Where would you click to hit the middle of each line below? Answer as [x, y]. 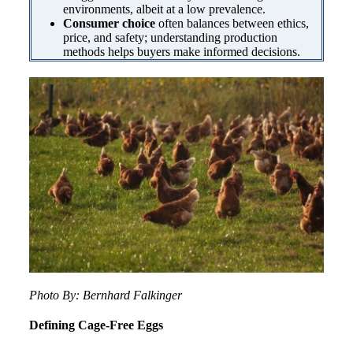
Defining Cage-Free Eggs [96, 325]
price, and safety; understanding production [170, 37]
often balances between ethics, [232, 23]
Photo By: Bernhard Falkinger [105, 295]
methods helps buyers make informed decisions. [181, 51]
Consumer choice [109, 23]
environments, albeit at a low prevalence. [164, 9]
